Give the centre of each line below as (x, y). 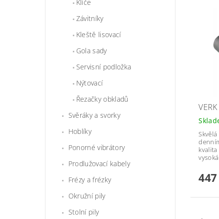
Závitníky (90, 19)
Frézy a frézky (90, 180)
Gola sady (91, 51)
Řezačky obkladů (102, 99)
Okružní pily (87, 196)
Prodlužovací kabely (99, 164)
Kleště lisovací (99, 35)
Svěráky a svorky (94, 115)
